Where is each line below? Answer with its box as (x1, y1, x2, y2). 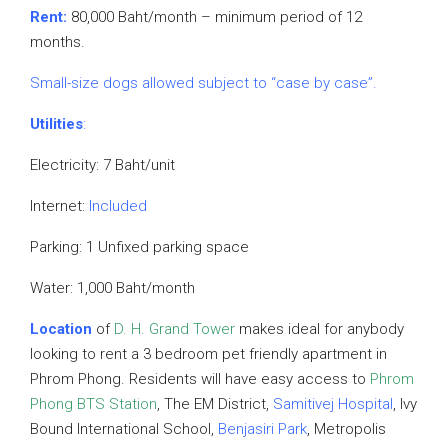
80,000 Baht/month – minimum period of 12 (67, 8, 362, 26)
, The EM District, (157, 395, 273, 413)
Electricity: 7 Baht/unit (30, 156, 175, 174)
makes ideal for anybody (235, 320, 404, 338)
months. (30, 33, 85, 51)
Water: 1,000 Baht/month (30, 279, 195, 297)
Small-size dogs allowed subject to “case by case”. (30, 74, 377, 92)
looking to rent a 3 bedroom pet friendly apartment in (30, 345, 387, 363)
